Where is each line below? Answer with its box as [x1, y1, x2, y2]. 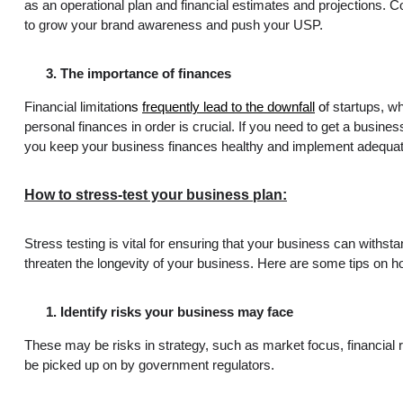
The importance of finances [60, 66, 231, 81]
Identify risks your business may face [60, 304, 293, 319]
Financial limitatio [24, 99, 124, 114]
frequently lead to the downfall [142, 99, 315, 114]
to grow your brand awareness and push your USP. [24, 17, 323, 32]
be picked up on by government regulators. [24, 357, 274, 372]
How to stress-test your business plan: [24, 186, 287, 202]
